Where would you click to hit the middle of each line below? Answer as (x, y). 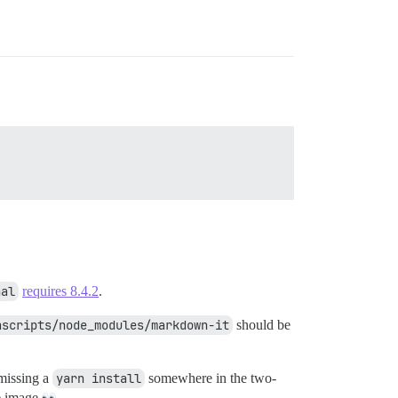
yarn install (99, 378)
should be (262, 324)
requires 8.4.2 (60, 291)
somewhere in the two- (211, 378)
